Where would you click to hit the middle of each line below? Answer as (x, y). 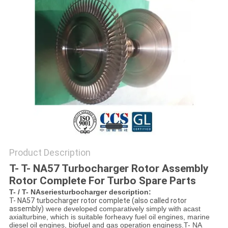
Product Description (50, 153)
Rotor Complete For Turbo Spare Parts (102, 181)
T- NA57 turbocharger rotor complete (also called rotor (98, 201)
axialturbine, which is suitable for (61, 217)
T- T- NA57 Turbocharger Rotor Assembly (109, 169)
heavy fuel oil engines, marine (161, 217)
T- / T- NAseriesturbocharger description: (80, 192)
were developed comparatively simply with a (115, 209)
